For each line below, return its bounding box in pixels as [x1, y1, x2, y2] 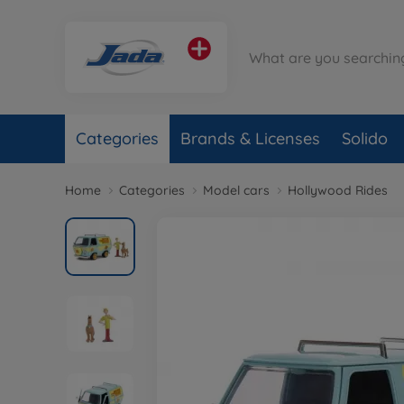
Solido [342, 128, 388, 149]
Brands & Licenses [180, 128, 320, 149]
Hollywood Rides [288, 182, 388, 198]
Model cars [203, 182, 270, 198]
